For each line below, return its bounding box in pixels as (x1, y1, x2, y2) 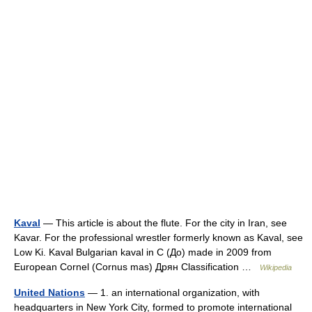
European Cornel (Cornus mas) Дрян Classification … (14, 261, 260, 272)
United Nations (14, 287, 85, 298)
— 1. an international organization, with (85, 287, 260, 298)
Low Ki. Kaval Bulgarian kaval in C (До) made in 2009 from (14, 247, 272, 258)
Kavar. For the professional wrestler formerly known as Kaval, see (14, 232, 303, 243)
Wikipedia (260, 263, 292, 272)
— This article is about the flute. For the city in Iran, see (40, 217, 287, 228)
